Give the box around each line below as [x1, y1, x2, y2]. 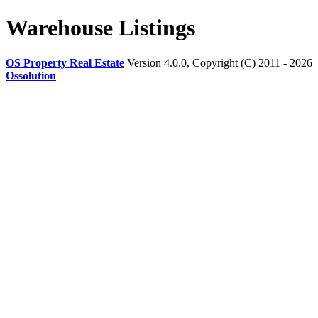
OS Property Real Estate [6, 56, 124, 69]
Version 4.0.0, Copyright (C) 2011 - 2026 [124, 56, 312, 69]
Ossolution [6, 69, 56, 82]
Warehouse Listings [6, 15, 195, 41]
